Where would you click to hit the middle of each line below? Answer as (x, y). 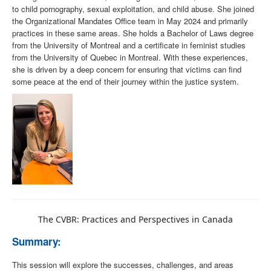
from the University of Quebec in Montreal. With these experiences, (130, 57)
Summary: (37, 242)
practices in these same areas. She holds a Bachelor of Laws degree (133, 33)
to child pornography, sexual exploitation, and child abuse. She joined (133, 9)
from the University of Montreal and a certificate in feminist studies (129, 45)
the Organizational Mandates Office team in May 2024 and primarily (130, 21)
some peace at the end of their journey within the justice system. (126, 82)
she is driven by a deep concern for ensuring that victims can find (127, 70)
